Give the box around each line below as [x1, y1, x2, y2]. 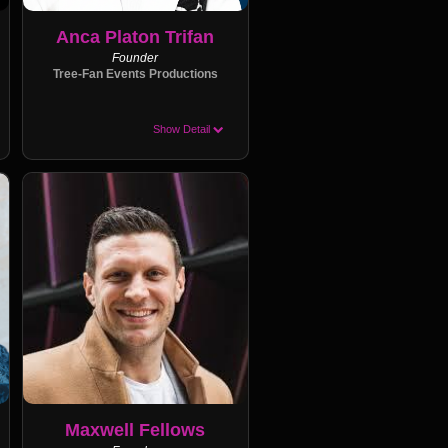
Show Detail [153, 123, 213, 135]
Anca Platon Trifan [56, 27, 215, 47]
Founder [112, 52, 159, 64]
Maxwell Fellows [65, 419, 206, 440]
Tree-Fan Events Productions [52, 68, 218, 80]
